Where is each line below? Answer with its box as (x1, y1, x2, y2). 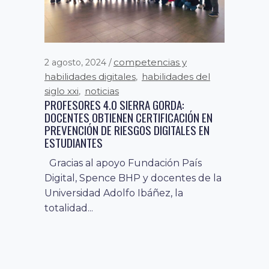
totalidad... (44, 202, 93, 214)
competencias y (113, 56, 187, 68)
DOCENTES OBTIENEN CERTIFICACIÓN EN (44, 108, 213, 125)
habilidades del (142, 70, 210, 82)
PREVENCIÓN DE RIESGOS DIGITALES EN (44, 121, 210, 138)
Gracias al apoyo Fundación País (44, 157, 202, 169)
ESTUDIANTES (44, 133, 103, 151)
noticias (85, 85, 119, 97)
